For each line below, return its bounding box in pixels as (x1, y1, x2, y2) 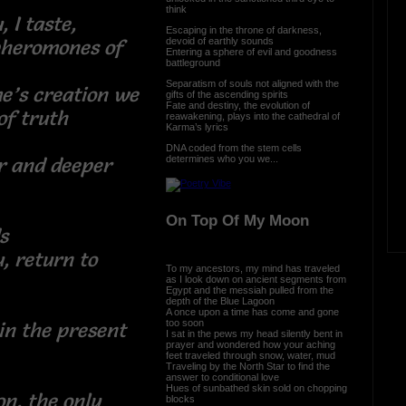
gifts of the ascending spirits (165, 88, 288, 100)
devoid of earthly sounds (165, 34, 274, 46)
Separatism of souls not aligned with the (165, 77, 339, 89)
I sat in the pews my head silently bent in (165, 327, 343, 339)
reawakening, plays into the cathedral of (165, 110, 340, 121)
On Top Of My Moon (165, 212, 309, 229)
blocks (165, 392, 195, 404)
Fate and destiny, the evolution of (165, 99, 310, 111)
